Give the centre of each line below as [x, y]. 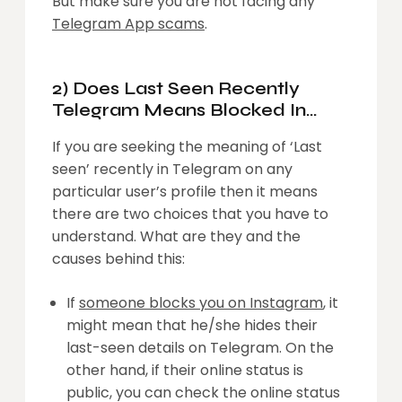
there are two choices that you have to [190, 214]
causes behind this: [118, 259]
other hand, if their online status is [185, 371]
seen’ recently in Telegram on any [172, 170]
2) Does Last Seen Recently [176, 89]
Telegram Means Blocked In [179, 110]
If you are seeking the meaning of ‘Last [187, 147]
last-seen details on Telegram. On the [200, 348]
